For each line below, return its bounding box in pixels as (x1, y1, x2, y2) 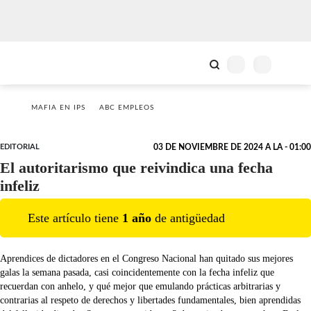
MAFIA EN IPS (31, 104, 85, 111)
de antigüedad (151, 210, 225, 225)
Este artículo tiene (28, 210, 122, 225)
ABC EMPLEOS (99, 104, 154, 111)
